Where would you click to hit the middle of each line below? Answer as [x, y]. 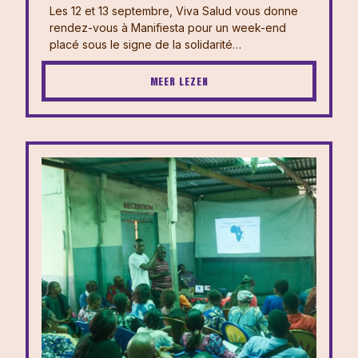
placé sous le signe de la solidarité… [145, 45]
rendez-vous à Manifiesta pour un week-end [168, 28]
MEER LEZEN [179, 82]
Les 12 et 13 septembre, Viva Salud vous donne [174, 11]
